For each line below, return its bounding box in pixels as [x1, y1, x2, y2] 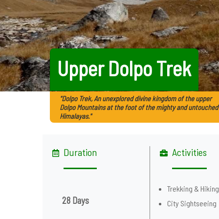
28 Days [62, 195, 89, 206]
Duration [64, 146, 97, 158]
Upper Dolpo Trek [57, 55, 191, 80]
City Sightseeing [167, 198, 217, 208]
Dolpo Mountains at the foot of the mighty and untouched [60, 103, 218, 111]
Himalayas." [60, 111, 91, 120]
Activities [172, 146, 207, 158]
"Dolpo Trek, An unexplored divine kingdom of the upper [60, 94, 212, 103]
